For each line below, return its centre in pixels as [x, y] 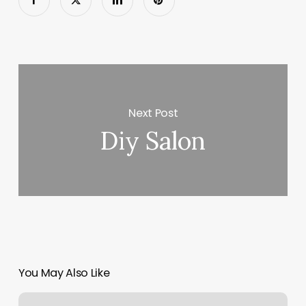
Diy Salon [153, 141]
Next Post [153, 113]
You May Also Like [64, 273]
